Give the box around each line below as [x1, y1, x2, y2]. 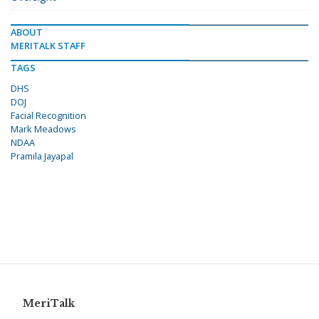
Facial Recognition [11, 108, 86, 122]
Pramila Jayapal [11, 149, 73, 162]
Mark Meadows [11, 122, 76, 135]
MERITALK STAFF [11, 38, 85, 52]
